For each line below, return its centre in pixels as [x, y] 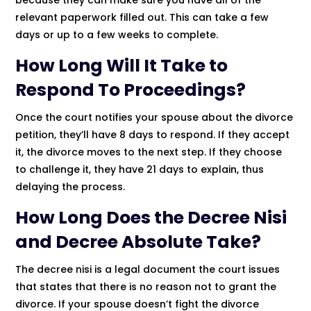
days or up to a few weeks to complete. [117, 34]
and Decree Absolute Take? [138, 242]
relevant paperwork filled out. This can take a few [142, 17]
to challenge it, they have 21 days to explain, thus [140, 169]
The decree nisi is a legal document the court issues [148, 269]
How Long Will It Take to [122, 65]
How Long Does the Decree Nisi [151, 217]
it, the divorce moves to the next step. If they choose [149, 152]
